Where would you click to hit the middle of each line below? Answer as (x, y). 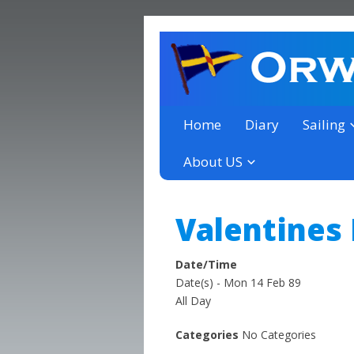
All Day (193, 301)
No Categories (277, 335)
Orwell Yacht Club (264, 76)
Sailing (324, 124)
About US (213, 162)
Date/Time (206, 264)
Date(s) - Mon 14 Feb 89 (238, 282)
